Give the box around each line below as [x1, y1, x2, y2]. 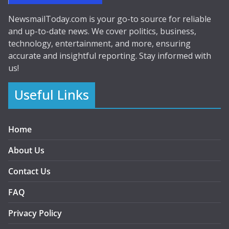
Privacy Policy [8, 208, 62, 219]
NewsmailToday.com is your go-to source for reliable [8, 13, 211, 25]
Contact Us [8, 166, 51, 177]
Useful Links [14, 86, 89, 104]
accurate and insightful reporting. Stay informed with [8, 50, 211, 61]
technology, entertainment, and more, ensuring [8, 38, 191, 49]
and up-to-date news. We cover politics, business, [8, 26, 196, 37]
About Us [8, 145, 44, 156]
